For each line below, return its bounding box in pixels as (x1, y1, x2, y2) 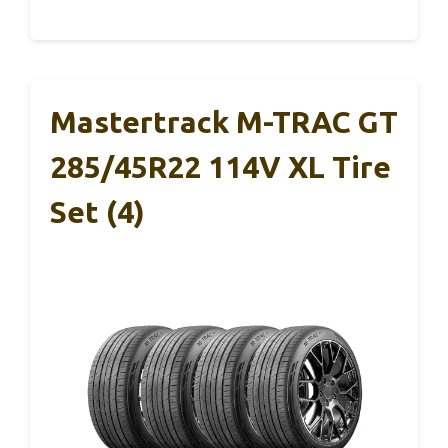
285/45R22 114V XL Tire (50, 149, 391, 184)
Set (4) (50, 194, 145, 229)
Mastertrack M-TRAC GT (50, 104, 398, 139)
